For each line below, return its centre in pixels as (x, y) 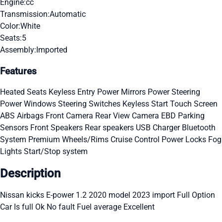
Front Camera (70, 116)
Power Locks (185, 140)
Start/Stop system (56, 152)
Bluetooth (199, 128)
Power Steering (174, 92)
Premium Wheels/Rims (69, 140)
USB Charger (159, 128)
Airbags (31, 116)
